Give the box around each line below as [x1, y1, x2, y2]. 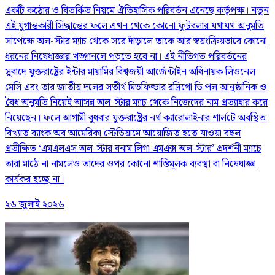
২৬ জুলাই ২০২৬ [5, 197, 64, 213]
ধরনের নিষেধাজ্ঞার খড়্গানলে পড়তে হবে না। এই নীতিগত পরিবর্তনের [5, 49, 247, 65]
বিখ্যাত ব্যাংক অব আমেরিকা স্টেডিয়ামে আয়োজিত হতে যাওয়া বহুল [5, 126, 241, 142]
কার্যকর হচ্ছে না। [5, 172, 64, 188]
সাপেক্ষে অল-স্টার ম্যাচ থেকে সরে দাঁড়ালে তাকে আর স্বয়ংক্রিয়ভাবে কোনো [5, 34, 267, 50]
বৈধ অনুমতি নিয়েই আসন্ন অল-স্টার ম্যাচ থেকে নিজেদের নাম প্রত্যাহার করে [5, 95, 268, 111]
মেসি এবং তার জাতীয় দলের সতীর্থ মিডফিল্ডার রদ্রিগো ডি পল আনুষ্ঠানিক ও [5, 80, 266, 96]
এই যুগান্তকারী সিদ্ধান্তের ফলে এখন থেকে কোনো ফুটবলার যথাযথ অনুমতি [5, 18, 264, 34]
